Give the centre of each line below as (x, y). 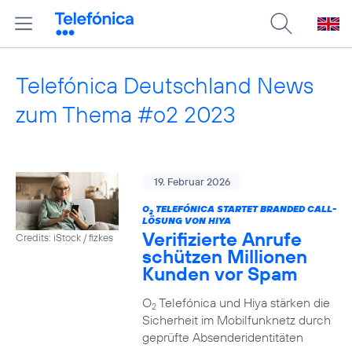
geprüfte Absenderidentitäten (222, 337)
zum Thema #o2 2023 (126, 114)
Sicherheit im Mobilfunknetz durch (236, 320)
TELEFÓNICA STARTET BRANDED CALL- (244, 209)
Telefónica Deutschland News (165, 85)
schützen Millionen (224, 256)
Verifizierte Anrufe (222, 239)
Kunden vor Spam (220, 273)
